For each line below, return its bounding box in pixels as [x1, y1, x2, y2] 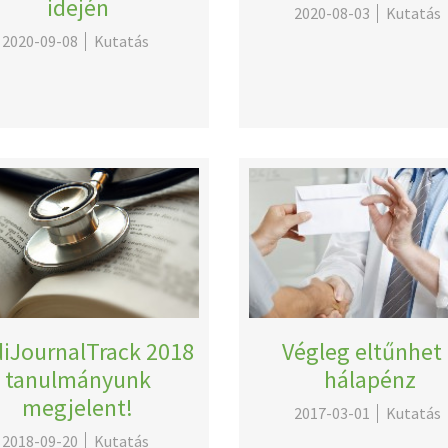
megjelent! [22, 392, 134, 423]
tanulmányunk [4, 364, 151, 395]
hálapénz [324, 364, 417, 395]
